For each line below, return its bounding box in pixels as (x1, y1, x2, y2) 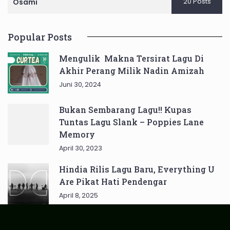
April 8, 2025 (59, 190, 98, 200)
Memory (59, 128, 95, 140)
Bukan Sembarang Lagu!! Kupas (59, 104, 191, 115)
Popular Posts (8, 30, 72, 43)
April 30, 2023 (59, 143, 102, 152)
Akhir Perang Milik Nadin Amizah (59, 65, 204, 76)
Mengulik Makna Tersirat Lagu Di (59, 52, 204, 64)
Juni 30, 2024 (59, 80, 101, 89)
